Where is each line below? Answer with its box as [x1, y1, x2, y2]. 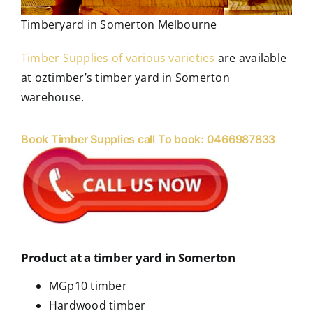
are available [214, 50, 287, 66]
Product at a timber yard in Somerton [21, 249, 235, 266]
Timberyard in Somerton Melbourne [21, 16, 217, 32]
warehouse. [21, 89, 85, 105]
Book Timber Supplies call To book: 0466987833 [21, 132, 276, 147]
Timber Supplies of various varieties [21, 50, 215, 66]
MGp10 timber [49, 278, 127, 294]
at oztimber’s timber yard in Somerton [21, 69, 230, 85]
